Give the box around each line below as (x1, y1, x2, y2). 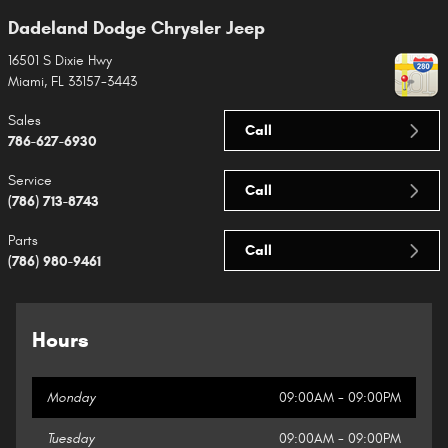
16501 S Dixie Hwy (8, 51, 112, 69)
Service (8, 171, 52, 189)
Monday (47, 388, 95, 406)
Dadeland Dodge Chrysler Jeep (8, 17, 265, 40)
